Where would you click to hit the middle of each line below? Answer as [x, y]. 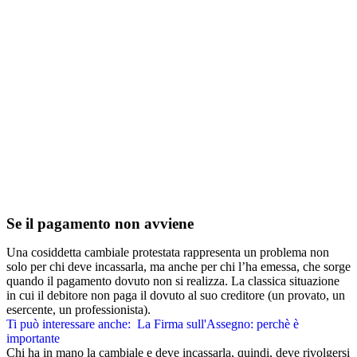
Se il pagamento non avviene [100, 224]
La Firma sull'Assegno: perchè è [218, 324]
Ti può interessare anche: [69, 324]
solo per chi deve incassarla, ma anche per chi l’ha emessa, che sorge [178, 267]
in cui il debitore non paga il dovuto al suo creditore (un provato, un [176, 296]
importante [33, 339]
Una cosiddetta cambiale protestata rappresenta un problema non [168, 253]
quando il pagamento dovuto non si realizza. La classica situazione [173, 281]
